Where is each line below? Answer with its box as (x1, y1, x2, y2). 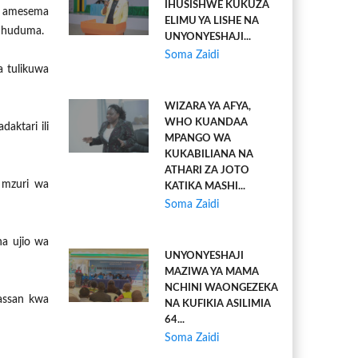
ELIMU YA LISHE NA (165, 16, 259, 26)
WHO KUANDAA (165, 117, 248, 128)
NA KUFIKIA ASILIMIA (165, 299, 271, 309)
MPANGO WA (165, 133, 231, 144)
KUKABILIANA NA (165, 149, 253, 160)
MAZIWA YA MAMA (165, 267, 259, 277)
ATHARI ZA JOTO (165, 165, 249, 176)
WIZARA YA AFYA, (165, 101, 251, 112)
